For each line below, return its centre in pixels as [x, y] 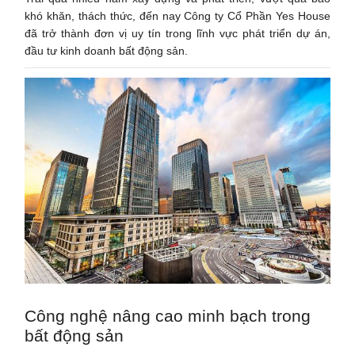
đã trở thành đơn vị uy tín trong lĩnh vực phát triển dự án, [177, 33]
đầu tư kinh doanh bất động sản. [107, 50]
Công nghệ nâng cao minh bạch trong [168, 315]
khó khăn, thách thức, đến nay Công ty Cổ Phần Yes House [177, 15]
